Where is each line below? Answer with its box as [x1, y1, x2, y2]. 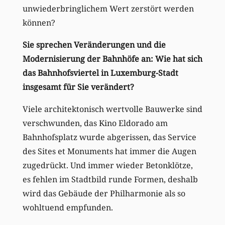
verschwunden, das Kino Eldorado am [22, 118, 168, 129]
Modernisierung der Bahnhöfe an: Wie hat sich [22, 53, 202, 65]
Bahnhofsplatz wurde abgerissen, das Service [22, 132, 196, 143]
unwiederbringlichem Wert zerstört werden [22, 3, 194, 15]
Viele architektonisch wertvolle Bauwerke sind [22, 103, 202, 115]
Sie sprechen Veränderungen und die [22, 39, 166, 51]
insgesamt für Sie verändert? [22, 81, 139, 93]
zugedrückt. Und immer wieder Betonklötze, [22, 160, 193, 171]
